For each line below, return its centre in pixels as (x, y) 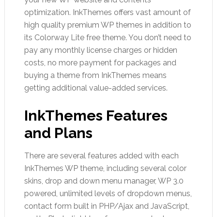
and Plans (58, 133)
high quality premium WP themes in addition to (108, 25)
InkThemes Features (96, 116)
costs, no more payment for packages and (100, 63)
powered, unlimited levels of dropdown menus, (108, 194)
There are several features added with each (101, 156)
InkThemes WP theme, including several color (105, 168)
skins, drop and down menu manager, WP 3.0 (104, 181)
